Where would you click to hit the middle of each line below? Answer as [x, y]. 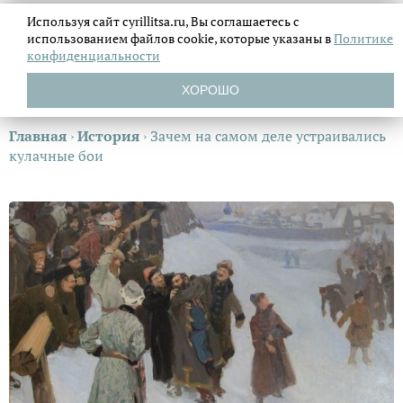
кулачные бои [56, 156]
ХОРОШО [210, 90]
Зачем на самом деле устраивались [268, 136]
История [108, 136]
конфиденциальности [94, 55]
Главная [38, 136]
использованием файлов [102, 38]
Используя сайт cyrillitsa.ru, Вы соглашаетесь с [163, 21]
